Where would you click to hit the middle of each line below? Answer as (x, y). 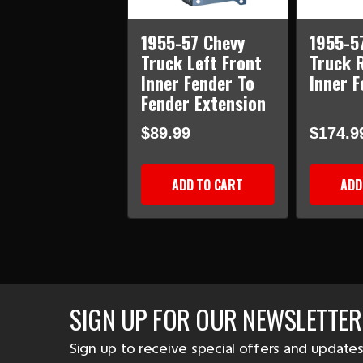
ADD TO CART (207, 185)
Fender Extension (203, 103)
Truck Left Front (201, 63)
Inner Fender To (197, 83)
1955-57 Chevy (192, 43)
